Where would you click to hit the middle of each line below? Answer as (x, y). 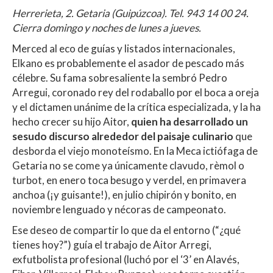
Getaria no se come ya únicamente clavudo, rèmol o (128, 166)
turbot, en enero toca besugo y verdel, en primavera (129, 180)
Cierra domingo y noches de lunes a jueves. (108, 28)
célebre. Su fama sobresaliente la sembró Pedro (120, 78)
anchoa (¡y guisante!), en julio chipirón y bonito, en (124, 195)
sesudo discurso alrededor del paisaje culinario (123, 136)
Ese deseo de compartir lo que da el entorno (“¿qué (126, 230)
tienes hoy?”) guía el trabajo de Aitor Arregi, (112, 245)
